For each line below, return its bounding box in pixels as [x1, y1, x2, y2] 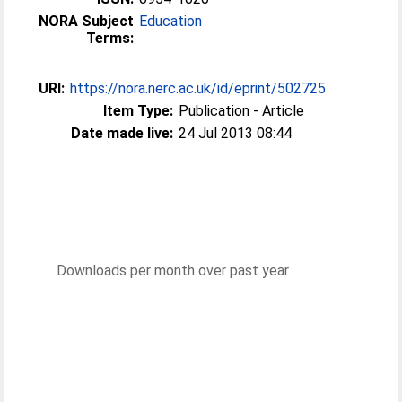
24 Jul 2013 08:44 [179, 125, 293, 142]
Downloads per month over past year [57, 262, 289, 279]
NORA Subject [39, 13, 135, 30]
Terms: [86, 30, 135, 47]
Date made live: [71, 125, 174, 142]
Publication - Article [179, 102, 305, 119]
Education [139, 13, 203, 30]
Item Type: [103, 102, 174, 119]
